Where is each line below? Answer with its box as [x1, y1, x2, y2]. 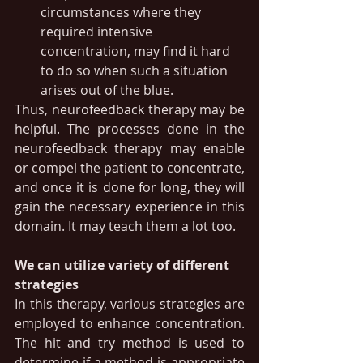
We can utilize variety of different [15, 256, 233, 274]
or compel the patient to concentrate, [15, 159, 245, 177]
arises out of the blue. [41, 81, 173, 99]
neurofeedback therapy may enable [15, 139, 245, 157]
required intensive [41, 23, 156, 41]
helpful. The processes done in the [15, 120, 245, 138]
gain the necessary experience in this [15, 198, 245, 216]
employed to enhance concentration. [15, 314, 245, 332]
